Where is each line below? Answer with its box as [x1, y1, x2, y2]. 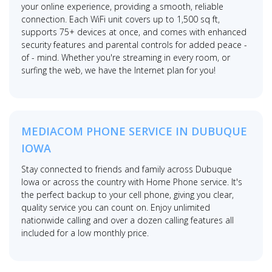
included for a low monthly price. [21, 227, 149, 239]
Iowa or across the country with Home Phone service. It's [21, 176, 242, 188]
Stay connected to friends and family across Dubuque [21, 163, 232, 175]
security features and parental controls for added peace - [21, 39, 247, 51]
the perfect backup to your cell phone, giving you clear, [21, 189, 234, 201]
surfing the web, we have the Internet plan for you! [21, 64, 216, 76]
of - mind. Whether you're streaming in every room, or [21, 52, 230, 64]
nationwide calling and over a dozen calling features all [21, 214, 234, 226]
